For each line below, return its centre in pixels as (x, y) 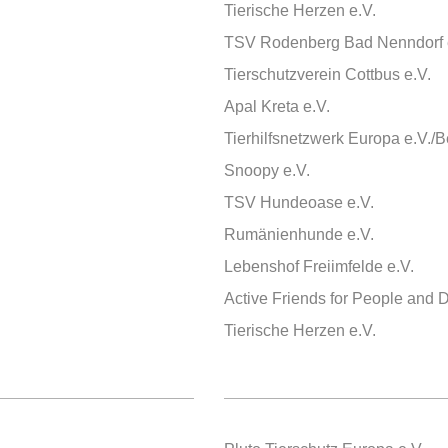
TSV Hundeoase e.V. (299, 202)
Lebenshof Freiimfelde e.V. (319, 266)
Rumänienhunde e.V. (299, 234)
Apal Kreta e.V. (277, 106)
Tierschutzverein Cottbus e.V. (327, 74)
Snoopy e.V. (267, 170)
